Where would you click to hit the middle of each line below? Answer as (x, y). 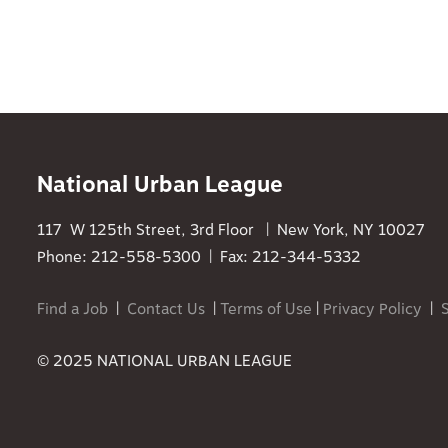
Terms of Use (266, 309)
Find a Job (72, 309)
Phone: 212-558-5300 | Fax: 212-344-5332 (199, 257)
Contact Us (166, 309)
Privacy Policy (372, 309)
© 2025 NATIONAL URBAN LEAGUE (164, 361)
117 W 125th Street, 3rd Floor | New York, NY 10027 (231, 230)
